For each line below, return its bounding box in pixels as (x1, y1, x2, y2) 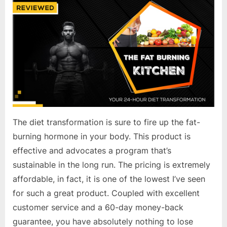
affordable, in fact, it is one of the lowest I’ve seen (13, 173, 205, 184)
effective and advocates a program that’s (13, 145, 171, 156)
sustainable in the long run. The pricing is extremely (13, 159, 210, 170)
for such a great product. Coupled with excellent (13, 187, 200, 198)
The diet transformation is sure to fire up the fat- (13, 117, 200, 127)
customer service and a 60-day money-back (13, 202, 183, 212)
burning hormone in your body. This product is (13, 131, 191, 141)
